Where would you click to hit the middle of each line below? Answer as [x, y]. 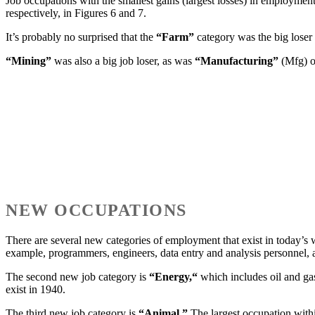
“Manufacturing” [237, 61]
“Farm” [175, 37]
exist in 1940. [36, 289]
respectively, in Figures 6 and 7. [76, 13]
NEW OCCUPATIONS [96, 210]
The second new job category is [77, 276]
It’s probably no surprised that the [81, 37]
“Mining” [28, 61]
